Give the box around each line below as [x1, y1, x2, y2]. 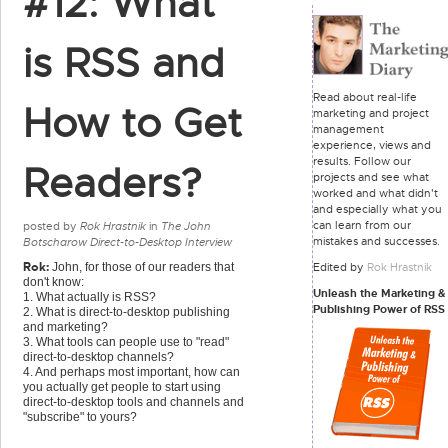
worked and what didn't [313, 185, 438, 200]
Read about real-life [313, 89, 417, 104]
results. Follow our [313, 153, 411, 168]
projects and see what [313, 169, 429, 184]
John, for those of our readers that [52, 260, 234, 274]
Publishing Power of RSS [313, 301, 445, 316]
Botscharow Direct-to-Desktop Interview [23, 235, 232, 249]
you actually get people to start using [23, 380, 221, 394]
